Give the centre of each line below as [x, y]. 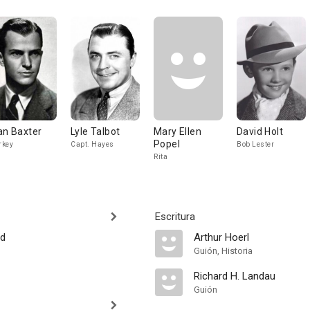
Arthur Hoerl [221, 237]
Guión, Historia [223, 251]
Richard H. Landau [235, 276]
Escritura [175, 217]
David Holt [260, 131]
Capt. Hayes [92, 144]
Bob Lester [255, 144]
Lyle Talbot [95, 131]
